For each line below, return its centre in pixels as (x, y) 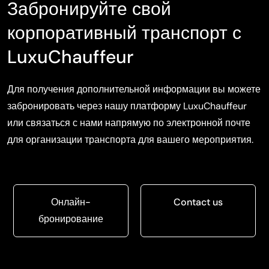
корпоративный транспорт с (124, 33)
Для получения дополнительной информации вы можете (134, 89)
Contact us (198, 202)
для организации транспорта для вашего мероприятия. (130, 140)
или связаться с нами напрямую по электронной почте (129, 123)
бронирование (71, 219)
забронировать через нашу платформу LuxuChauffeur (127, 106)
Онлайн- (71, 202)
